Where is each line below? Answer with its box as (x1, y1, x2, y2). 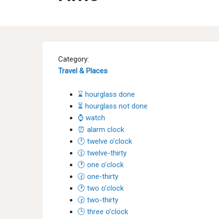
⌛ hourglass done (78, 90, 135, 99)
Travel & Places (58, 66, 108, 75)
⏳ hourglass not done (78, 102, 148, 110)
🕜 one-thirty (78, 172, 118, 181)
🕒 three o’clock (78, 207, 128, 216)
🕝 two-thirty (78, 196, 118, 204)
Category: (58, 55, 89, 64)
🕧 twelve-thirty (78, 149, 127, 157)
